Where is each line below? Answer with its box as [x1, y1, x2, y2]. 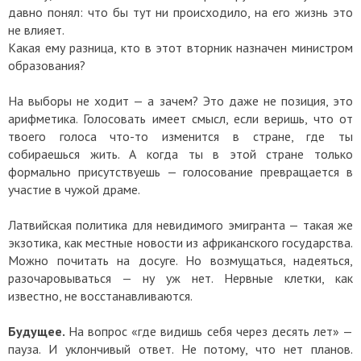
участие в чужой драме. [8, 181, 143, 198]
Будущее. [8, 323, 69, 340]
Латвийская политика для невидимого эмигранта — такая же [8, 217, 353, 234]
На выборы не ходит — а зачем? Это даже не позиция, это [8, 93, 353, 110]
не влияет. [8, 22, 64, 39]
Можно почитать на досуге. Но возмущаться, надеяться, [8, 252, 353, 269]
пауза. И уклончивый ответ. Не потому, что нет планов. [8, 341, 353, 358]
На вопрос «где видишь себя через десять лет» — [68, 323, 354, 340]
